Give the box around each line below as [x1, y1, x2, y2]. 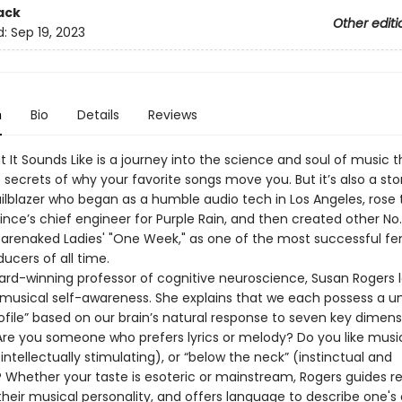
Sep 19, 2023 [10, 23, 85, 42]
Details [76, 106, 119, 124]
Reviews [147, 106, 197, 124]
